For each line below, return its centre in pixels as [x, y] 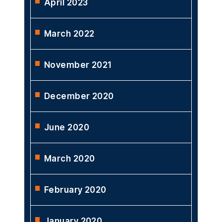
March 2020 [70, 158]
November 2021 [78, 65]
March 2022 [69, 33]
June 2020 [67, 127]
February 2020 [75, 190]
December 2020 [79, 96]
